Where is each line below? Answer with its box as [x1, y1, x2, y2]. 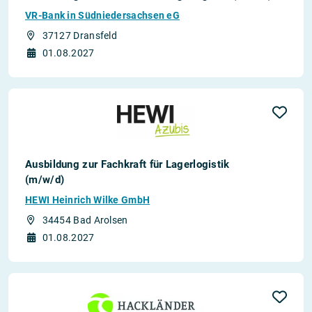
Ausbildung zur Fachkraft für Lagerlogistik [25, 158, 230, 171]
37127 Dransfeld [42, 30, 117, 41]
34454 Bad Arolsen [42, 214, 128, 226]
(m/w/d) [25, 173, 65, 186]
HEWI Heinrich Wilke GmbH [25, 194, 150, 205]
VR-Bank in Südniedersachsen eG [25, 10, 180, 21]
